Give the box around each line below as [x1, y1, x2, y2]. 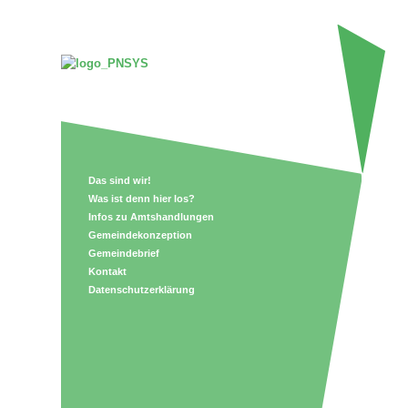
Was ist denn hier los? [88, 193, 195, 204]
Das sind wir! [88, 175, 151, 186]
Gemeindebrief [88, 248, 159, 259]
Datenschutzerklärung [88, 284, 195, 295]
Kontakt [88, 266, 127, 277]
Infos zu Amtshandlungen [88, 211, 214, 222]
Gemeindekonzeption [88, 229, 192, 240]
